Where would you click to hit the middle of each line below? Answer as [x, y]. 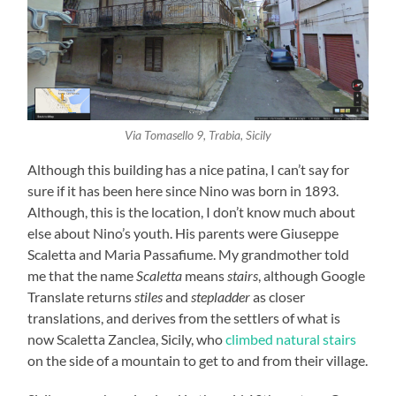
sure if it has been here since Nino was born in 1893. [183, 191]
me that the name [82, 276]
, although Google [312, 276]
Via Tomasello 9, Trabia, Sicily [198, 135]
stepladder [221, 297]
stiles [149, 297]
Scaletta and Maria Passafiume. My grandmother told [189, 255]
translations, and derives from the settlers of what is [184, 318]
